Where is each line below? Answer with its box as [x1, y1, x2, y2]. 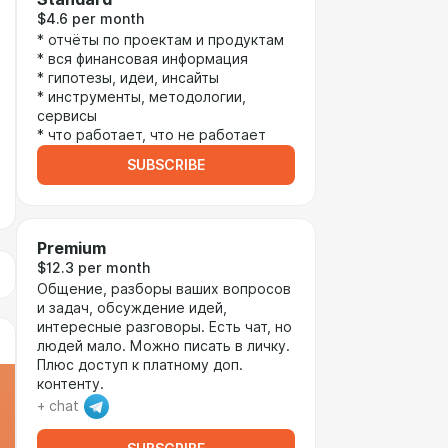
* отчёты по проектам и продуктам [37, 32, 284, 48]
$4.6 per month [37, 11, 144, 27]
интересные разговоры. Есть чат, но [37, 319, 292, 335]
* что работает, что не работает [37, 127, 266, 143]
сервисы [37, 108, 97, 124]
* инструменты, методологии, [37, 89, 246, 105]
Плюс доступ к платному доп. [37, 357, 243, 373]
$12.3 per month [37, 260, 150, 276]
